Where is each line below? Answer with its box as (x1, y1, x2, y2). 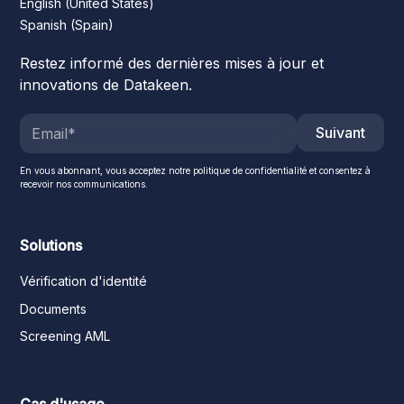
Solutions (20, 236, 83, 255)
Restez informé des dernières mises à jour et (20, 54, 325, 73)
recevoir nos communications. (20, 179, 149, 190)
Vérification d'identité (20, 273, 148, 289)
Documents (20, 300, 87, 317)
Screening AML (20, 328, 111, 344)
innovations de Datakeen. (20, 76, 193, 95)
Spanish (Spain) (20, 16, 115, 32)
